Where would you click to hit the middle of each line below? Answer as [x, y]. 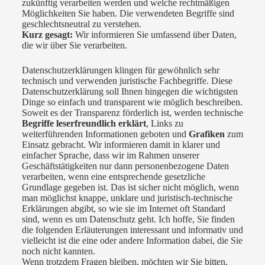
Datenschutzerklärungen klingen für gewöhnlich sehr [120, 70]
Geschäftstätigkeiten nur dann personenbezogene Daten [125, 166]
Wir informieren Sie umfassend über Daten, [154, 35]
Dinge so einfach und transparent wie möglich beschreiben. [132, 102]
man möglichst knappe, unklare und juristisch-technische [127, 198]
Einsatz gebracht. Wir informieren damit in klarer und [121, 145]
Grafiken [206, 134]
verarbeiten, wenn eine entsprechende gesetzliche [113, 177]
